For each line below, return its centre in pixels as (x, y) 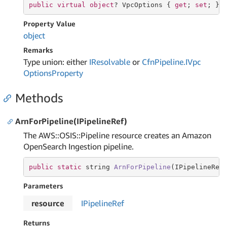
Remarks (38, 50)
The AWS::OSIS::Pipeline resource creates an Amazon (117, 135)
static (69, 167)
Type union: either (56, 62)
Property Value (49, 24)
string (98, 167)
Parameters (43, 186)
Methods (39, 98)
